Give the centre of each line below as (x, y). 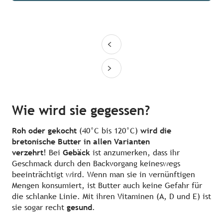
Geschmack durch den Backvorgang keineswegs (96, 164)
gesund (79, 208)
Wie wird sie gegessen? (81, 111)
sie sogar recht (39, 208)
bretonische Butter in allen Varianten (81, 142)
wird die (156, 131)
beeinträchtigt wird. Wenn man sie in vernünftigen (104, 175)
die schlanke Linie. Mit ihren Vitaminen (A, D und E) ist (111, 197)
